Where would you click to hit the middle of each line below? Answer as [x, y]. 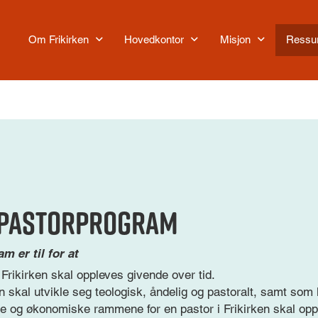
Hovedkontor [154, 40]
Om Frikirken [58, 40]
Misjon [235, 40]
